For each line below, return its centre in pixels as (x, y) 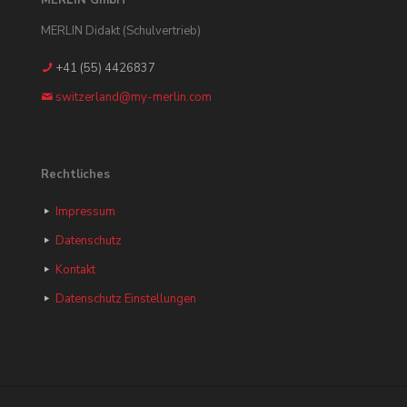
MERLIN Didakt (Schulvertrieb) (121, 31)
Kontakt (75, 270)
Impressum (85, 212)
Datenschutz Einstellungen (126, 299)
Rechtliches (75, 174)
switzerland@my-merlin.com (134, 97)
